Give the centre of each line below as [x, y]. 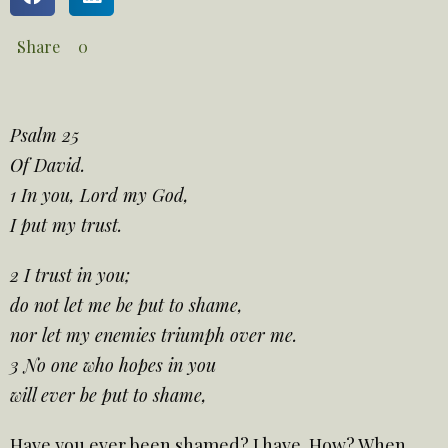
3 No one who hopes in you [113, 365]
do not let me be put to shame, [126, 305]
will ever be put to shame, [108, 395]
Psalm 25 [44, 135]
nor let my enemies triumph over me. [153, 335]
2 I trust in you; [70, 275]
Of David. [47, 165]
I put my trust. [66, 225]
